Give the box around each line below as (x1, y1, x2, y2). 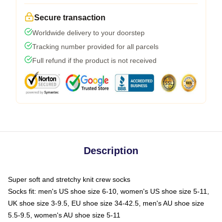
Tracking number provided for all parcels (32, 42, 159, 51)
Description (84, 145, 138, 156)
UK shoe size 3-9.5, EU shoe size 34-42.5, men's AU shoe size (8, 199, 204, 207)
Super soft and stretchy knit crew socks (8, 175, 130, 183)
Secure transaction (34, 13, 106, 22)
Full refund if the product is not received (32, 56, 157, 64)
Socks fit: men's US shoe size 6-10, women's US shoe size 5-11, (8, 187, 209, 195)
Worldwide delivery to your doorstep (32, 28, 145, 37)
